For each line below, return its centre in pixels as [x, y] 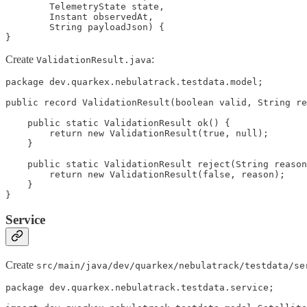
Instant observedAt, [79, 16]
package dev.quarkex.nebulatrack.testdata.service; [140, 288]
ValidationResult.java [94, 60]
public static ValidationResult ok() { [118, 123]
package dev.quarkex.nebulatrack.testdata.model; [134, 82]
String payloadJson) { [85, 27]
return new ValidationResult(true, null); [137, 133]
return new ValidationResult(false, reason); [145, 174]
